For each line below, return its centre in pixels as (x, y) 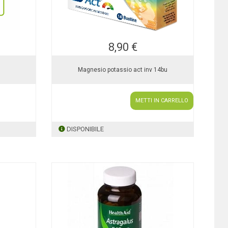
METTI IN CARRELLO (162, 101)
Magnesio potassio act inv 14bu (123, 70)
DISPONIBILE (85, 129)
